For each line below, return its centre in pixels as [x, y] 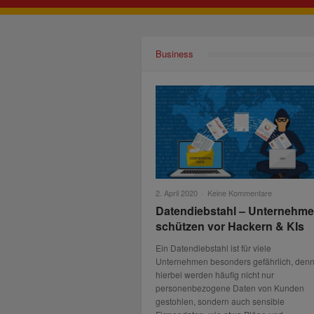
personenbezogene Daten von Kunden [230, 288]
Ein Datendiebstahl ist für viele [213, 248]
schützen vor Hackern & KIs [230, 226]
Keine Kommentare [240, 193]
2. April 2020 [177, 193]
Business [175, 54]
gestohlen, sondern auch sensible [220, 301]
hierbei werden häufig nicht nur [215, 275]
